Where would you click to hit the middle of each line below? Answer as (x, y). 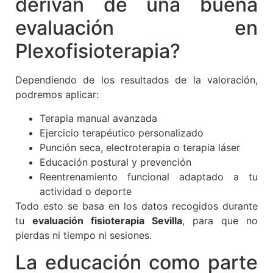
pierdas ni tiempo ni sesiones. (83, 235)
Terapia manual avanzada (98, 118)
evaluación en (136, 28)
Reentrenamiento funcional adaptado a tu (149, 176)
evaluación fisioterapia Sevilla (107, 220)
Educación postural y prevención (115, 162)
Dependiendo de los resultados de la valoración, (136, 80)
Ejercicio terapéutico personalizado (122, 133)
